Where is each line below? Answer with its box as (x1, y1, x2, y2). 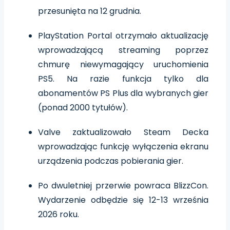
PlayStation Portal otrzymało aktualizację (38, 29, 208, 42)
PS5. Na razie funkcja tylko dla (38, 72, 208, 85)
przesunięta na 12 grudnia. (38, 5, 141, 17)
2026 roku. (38, 208, 79, 220)
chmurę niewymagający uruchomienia (38, 58, 208, 70)
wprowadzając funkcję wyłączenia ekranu (38, 140, 208, 152)
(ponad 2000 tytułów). (38, 101, 128, 113)
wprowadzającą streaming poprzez (38, 44, 208, 56)
